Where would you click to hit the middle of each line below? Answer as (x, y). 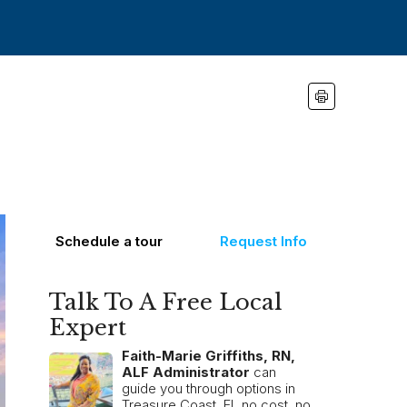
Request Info (263, 241)
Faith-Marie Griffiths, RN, (208, 356)
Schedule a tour (109, 241)
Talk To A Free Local (166, 302)
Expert (88, 328)
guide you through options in (208, 388)
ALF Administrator (186, 372)
